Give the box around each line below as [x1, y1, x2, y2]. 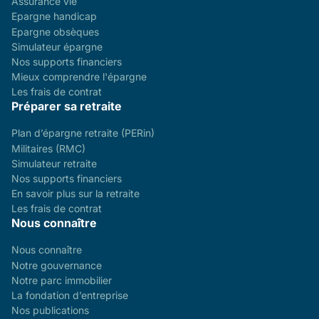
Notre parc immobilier [11, 273, 112, 286]
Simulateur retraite [11, 157, 97, 169]
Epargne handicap [11, 10, 97, 23]
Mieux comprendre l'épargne [11, 70, 147, 83]
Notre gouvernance [11, 258, 102, 271]
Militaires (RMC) [11, 142, 85, 155]
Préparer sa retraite [11, 99, 122, 114]
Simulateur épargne [11, 40, 103, 53]
